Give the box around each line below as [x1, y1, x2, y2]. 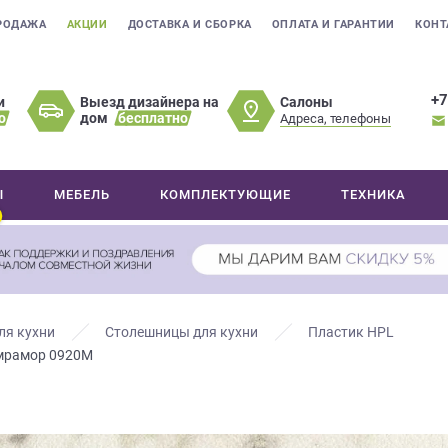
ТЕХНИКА [341, 187, 407, 202]
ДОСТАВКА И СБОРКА [127, 18, 252, 31]
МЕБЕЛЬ [54, 187, 111, 202]
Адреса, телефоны [280, 110, 392, 126]
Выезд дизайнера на [80, 94, 220, 110]
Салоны [280, 93, 334, 110]
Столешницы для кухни [105, 324, 258, 341]
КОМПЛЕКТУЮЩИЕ [160, 187, 292, 202]
